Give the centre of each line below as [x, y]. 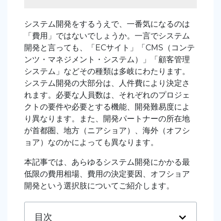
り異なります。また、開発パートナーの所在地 [107, 119]
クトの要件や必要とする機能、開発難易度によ [107, 107]
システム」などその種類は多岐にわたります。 [107, 72]
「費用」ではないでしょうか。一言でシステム [107, 36]
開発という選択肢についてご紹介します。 [99, 186]
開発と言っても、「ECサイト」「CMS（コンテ [110, 48]
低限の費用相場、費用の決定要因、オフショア [107, 174]
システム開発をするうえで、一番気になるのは [107, 24]
